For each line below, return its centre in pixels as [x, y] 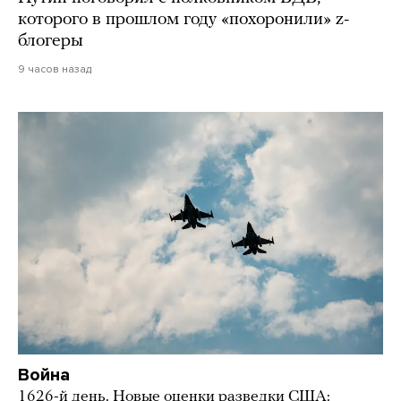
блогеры [51, 41]
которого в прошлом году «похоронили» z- [183, 19]
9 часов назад [55, 68]
